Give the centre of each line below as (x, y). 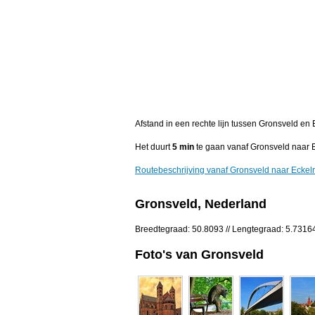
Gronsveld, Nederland (201, 204)
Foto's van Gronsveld (199, 254)
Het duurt (154, 147)
